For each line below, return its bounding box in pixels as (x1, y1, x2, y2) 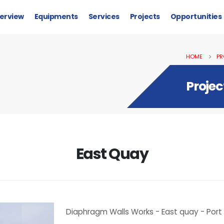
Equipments (34, 11, 78, 21)
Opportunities (170, 11, 221, 21)
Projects (129, 11, 160, 21)
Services (88, 11, 119, 21)
